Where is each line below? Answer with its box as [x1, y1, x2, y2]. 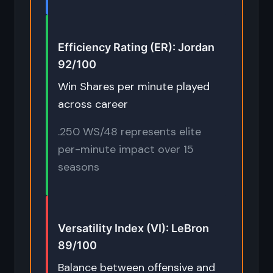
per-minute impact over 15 [58, 142, 194, 157]
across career [58, 97, 128, 112]
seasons [58, 160, 99, 174]
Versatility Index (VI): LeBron [58, 222, 209, 235]
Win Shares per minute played [58, 79, 210, 94]
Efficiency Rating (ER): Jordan [58, 41, 214, 54]
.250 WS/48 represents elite [58, 124, 201, 139]
